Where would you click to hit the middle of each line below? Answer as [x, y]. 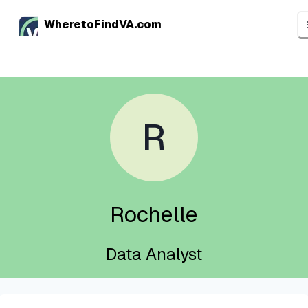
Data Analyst [154, 254]
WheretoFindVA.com [103, 24]
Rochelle [154, 214]
